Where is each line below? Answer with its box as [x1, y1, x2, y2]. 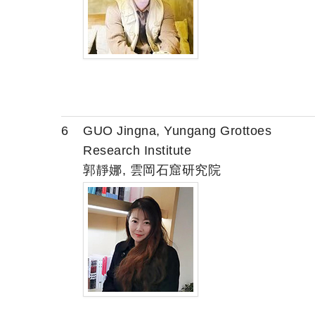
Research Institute [83, 143, 191, 157]
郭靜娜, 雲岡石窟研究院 [83, 162, 221, 177]
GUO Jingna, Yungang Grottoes [83, 123, 271, 138]
